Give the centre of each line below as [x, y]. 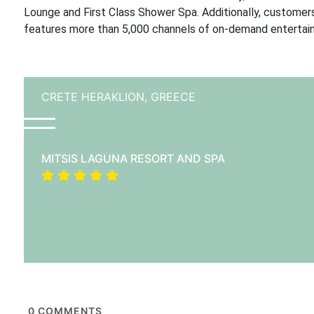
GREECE [173, 97]
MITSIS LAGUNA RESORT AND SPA [133, 158]
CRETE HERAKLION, [96, 97]
